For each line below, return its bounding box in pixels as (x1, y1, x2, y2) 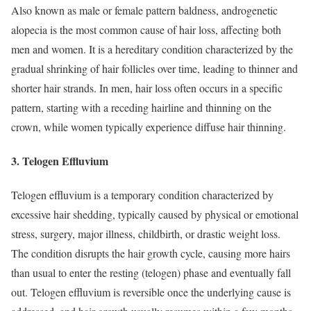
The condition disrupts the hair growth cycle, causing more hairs (11, 246, 290, 261)
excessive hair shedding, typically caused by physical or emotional (11, 207, 299, 222)
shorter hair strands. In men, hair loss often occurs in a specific (11, 80, 283, 95)
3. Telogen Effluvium (11, 153, 108, 169)
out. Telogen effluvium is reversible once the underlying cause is (11, 285, 291, 300)
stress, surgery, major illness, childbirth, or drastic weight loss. (11, 226, 280, 242)
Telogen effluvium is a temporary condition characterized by (11, 187, 274, 203)
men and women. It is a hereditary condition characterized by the (11, 41, 293, 56)
